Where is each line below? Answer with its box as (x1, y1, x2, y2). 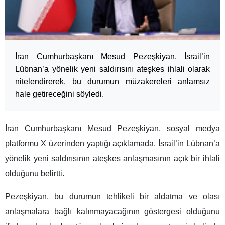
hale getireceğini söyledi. (15, 90, 104, 99)
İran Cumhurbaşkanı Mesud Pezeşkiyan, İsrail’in (15, 52, 210, 61)
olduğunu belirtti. (5, 169, 64, 178)
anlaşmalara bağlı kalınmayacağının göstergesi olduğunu (5, 207, 220, 216)
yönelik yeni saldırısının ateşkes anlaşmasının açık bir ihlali (5, 154, 220, 163)
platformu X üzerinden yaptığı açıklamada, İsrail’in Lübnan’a (5, 139, 220, 148)
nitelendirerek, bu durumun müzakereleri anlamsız (15, 77, 210, 86)
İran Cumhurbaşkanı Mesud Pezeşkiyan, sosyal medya (5, 124, 220, 133)
